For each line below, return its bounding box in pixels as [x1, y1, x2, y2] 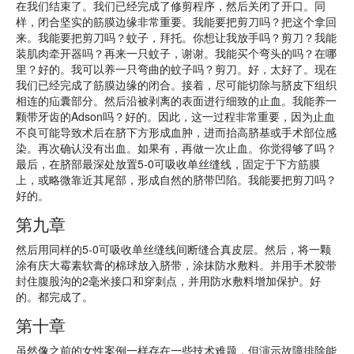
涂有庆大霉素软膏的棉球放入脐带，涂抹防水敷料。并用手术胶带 [16, 257, 337, 273]
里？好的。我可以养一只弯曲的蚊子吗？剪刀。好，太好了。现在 [16, 61, 337, 77]
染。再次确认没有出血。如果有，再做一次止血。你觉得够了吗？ [16, 140, 337, 156]
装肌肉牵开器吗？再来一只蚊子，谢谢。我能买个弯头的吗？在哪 [16, 45, 337, 61]
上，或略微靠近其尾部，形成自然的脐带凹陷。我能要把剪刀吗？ [16, 171, 337, 187]
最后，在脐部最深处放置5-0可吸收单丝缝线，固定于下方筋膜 [16, 156, 320, 171]
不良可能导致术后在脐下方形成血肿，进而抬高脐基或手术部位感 [16, 124, 337, 140]
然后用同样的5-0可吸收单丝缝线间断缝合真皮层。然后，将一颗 [16, 241, 331, 257]
